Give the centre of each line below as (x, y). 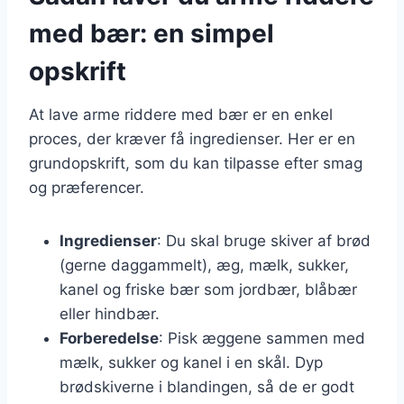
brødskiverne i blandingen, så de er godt (207, 386)
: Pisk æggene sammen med (262, 338)
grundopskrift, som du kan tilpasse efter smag (196, 163)
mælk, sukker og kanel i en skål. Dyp (191, 362)
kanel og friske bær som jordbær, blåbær (208, 289)
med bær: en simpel (151, 33)
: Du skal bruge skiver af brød (264, 240)
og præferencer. (87, 187)
